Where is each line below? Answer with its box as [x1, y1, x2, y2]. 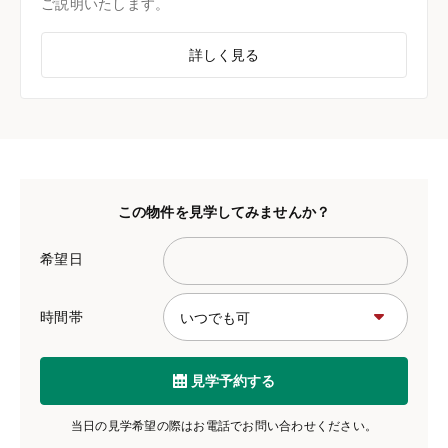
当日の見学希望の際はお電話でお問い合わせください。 [71, 418, 377, 433]
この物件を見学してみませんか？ [118, 203, 330, 220]
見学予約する [191, 371, 275, 389]
